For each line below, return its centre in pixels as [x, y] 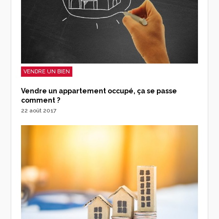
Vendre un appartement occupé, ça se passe [99, 91]
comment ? [41, 100]
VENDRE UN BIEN [47, 71]
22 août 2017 [39, 110]
